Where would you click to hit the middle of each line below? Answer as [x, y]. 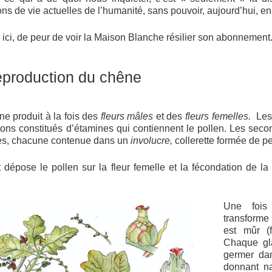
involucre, [153, 141]
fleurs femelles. [219, 116]
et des [169, 116]
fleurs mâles [127, 116]
